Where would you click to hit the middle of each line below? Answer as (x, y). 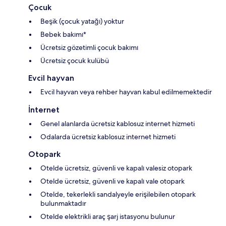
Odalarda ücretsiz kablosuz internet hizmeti (108, 136)
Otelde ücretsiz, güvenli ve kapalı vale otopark (112, 181)
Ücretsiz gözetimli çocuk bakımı (89, 47)
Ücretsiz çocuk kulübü (75, 60)
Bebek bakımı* (63, 34)
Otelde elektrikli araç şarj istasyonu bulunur (108, 216)
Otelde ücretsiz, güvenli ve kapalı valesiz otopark (116, 168)
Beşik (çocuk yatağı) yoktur (82, 21)
